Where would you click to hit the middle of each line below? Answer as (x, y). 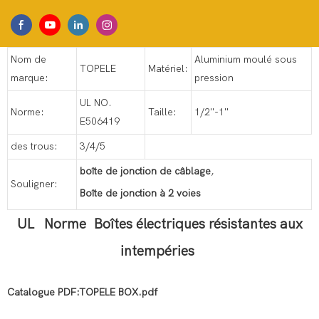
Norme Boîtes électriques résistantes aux (171, 224)
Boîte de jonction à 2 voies (140, 194)
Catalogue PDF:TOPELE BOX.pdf (82, 293)
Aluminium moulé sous (246, 60)
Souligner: (34, 184)
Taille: (162, 113)
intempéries (159, 251)
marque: (30, 78)
